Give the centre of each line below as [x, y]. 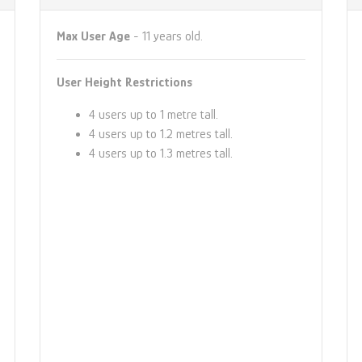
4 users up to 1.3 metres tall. [161, 153]
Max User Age [93, 36]
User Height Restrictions [124, 82]
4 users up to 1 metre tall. [154, 114]
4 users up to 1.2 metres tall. [161, 134]
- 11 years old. [166, 36]
